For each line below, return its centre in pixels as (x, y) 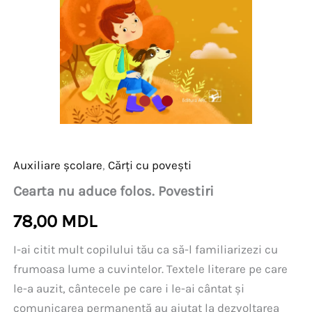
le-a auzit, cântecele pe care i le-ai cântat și (129, 288)
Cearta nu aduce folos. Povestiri (114, 191)
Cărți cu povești (150, 165)
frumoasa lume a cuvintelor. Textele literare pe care (151, 268)
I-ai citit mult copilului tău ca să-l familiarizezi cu (146, 249)
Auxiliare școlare (58, 165)
